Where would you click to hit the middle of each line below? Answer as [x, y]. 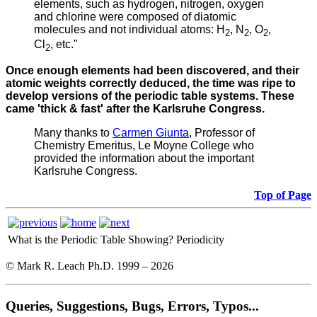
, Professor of [222, 133]
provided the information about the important [144, 158]
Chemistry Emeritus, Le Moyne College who [144, 146]
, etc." [64, 45]
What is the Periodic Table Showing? [91, 240]
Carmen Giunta [151, 133]
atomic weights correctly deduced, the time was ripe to [151, 83]
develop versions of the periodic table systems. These [150, 96]
